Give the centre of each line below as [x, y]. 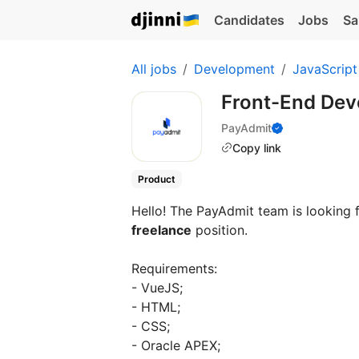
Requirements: [174, 269]
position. [220, 230]
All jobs [154, 69]
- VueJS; [157, 288]
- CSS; [151, 327]
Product [156, 179]
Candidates [249, 20]
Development [234, 69]
